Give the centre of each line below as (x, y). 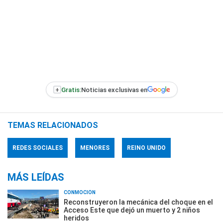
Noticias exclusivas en (114, 90)
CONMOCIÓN (80, 192)
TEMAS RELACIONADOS (53, 125)
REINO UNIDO (146, 148)
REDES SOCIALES (38, 148)
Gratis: (71, 90)
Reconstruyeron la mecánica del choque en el (138, 202)
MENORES (95, 148)
